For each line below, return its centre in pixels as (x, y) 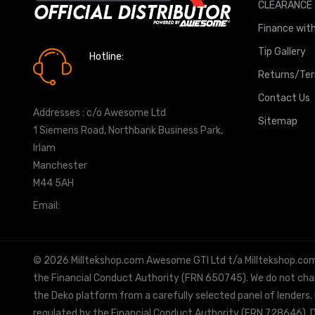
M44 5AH (53, 183)
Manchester (60, 165)
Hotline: (107, 56)
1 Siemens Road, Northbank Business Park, (128, 130)
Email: (47, 205)
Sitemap (278, 122)
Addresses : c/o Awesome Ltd (99, 112)
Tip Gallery (282, 52)
